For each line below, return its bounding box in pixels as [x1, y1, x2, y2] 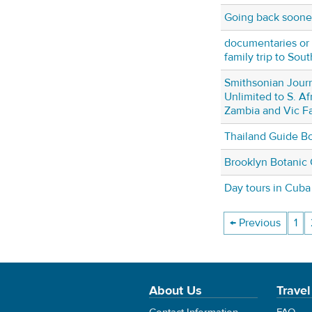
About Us [149, 283, 202, 299]
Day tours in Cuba [224, 181, 311, 196]
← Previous [229, 216, 281, 231]
